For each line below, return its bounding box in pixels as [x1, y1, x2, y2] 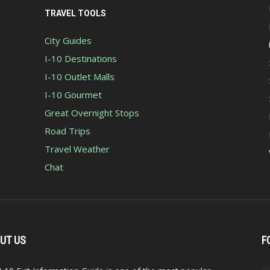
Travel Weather [45, 143, 110, 155]
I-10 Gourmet [45, 89, 102, 101]
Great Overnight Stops [45, 107, 139, 119]
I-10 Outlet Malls [45, 71, 115, 83]
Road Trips [45, 125, 90, 137]
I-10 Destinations [45, 52, 117, 64]
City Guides [45, 34, 92, 46]
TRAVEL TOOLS [45, 8, 106, 18]
